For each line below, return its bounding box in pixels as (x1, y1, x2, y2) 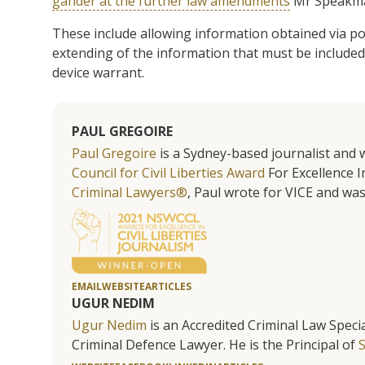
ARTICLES (145, 279, 191, 293)
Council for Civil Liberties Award (72, 163, 265, 182)
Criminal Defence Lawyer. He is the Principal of (72, 335, 358, 354)
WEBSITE (102, 279, 145, 293)
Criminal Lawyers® (72, 182, 187, 201)
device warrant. (52, 63, 144, 81)
